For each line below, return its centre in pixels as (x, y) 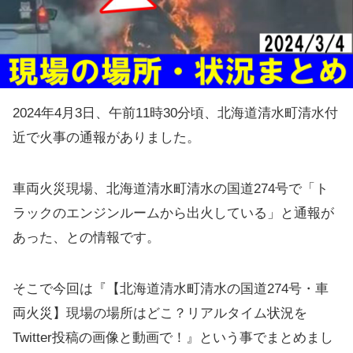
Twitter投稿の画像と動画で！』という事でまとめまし (173, 338)
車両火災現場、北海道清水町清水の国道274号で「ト (171, 189)
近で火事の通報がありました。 (106, 137)
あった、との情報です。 (86, 238)
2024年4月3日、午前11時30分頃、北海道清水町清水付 (175, 113)
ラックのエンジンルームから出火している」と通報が (173, 213)
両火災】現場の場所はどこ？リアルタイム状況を (160, 313)
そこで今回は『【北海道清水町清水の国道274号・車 (171, 289)
